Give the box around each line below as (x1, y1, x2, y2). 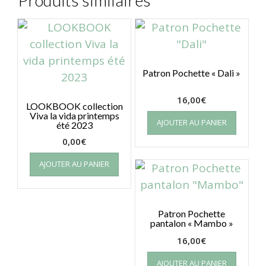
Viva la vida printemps (29, 109, 119, 121)
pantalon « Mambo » (150, 217, 233, 229)
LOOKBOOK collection (26, 100, 123, 112)
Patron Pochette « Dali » (142, 66, 241, 78)
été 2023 (56, 119, 93, 131)
